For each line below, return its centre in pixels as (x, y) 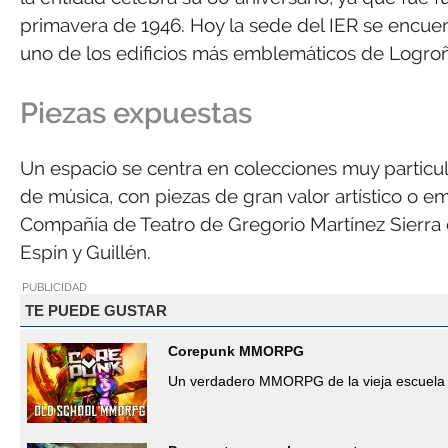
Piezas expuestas (136, 112)
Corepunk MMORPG (236, 351)
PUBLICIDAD (54, 287)
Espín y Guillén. (85, 251)
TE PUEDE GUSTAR (95, 310)
